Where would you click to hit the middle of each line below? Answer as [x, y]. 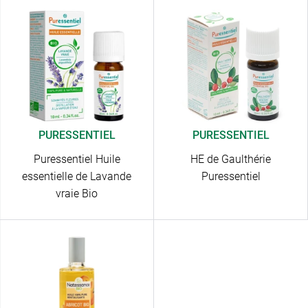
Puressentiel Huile [77, 159]
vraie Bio [77, 194]
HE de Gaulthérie [231, 159]
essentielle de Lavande [77, 177]
